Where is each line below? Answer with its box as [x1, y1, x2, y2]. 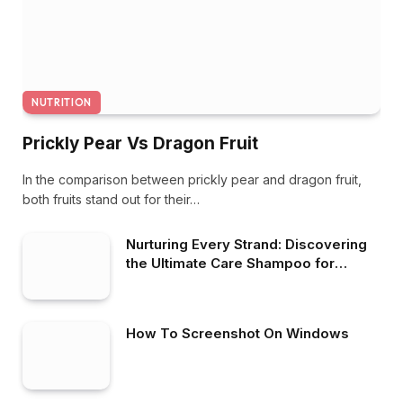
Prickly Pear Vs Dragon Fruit [22, 132, 258, 154]
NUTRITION [31, 95, 92, 109]
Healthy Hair [126, 273, 208, 291]
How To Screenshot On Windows [126, 325, 349, 343]
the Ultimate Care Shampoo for [126, 254, 335, 272]
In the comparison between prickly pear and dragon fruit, [22, 171, 362, 187]
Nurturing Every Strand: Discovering [126, 235, 367, 253]
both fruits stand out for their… [22, 191, 200, 207]
